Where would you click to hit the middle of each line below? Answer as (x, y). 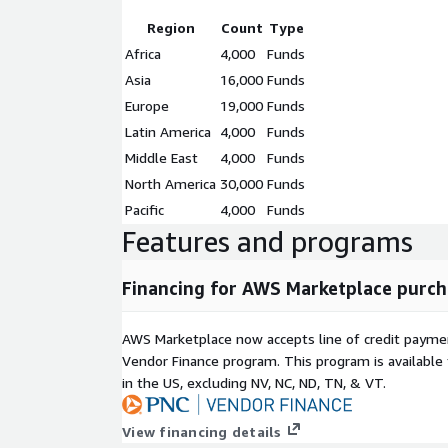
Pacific (144, 209)
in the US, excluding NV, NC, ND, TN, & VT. (254, 382)
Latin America (168, 131)
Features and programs (267, 241)
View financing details (202, 432)
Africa (143, 53)
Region (170, 27)
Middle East (161, 157)
